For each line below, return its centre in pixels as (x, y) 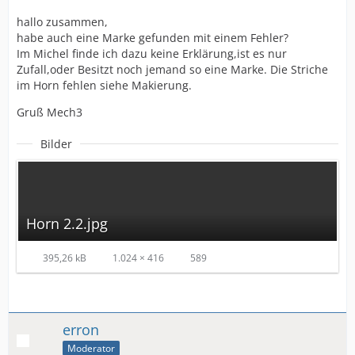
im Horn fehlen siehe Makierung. (104, 85)
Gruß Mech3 (50, 112)
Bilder (56, 143)
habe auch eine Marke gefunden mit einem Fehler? (153, 37)
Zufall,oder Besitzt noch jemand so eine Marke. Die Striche (172, 69)
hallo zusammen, (62, 21)
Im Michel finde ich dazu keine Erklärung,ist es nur (152, 53)
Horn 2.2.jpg (67, 223)
